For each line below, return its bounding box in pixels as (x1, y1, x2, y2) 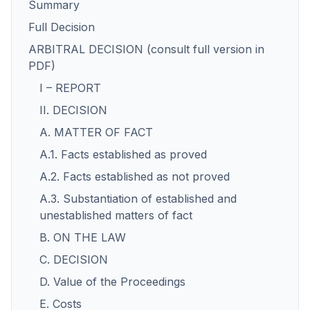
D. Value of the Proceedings (39, 275, 185, 289)
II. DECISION (39, 103, 107, 117)
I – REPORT (39, 81, 101, 95)
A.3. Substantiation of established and (39, 192, 237, 206)
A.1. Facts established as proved (39, 147, 207, 161)
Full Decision (28, 20, 95, 34)
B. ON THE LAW (39, 230, 126, 244)
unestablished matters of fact (39, 208, 192, 222)
